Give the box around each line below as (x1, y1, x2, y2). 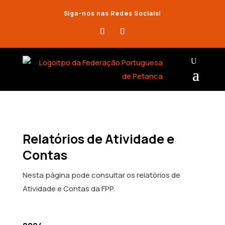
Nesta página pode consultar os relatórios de (22, 170, 180, 180)
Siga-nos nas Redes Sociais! (63, 9, 162, 18)
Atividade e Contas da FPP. (22, 183, 115, 194)
